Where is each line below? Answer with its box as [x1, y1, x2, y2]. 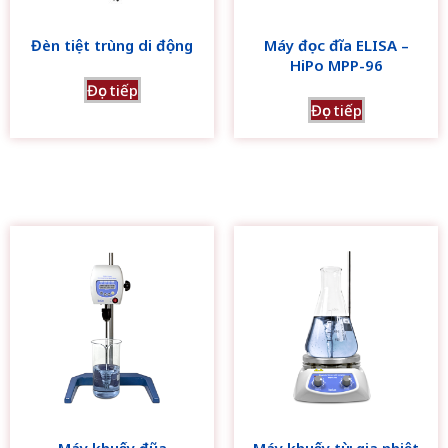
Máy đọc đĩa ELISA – [263, 34, 409, 55]
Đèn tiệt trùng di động [31, 34, 193, 55]
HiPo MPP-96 [289, 54, 383, 75]
